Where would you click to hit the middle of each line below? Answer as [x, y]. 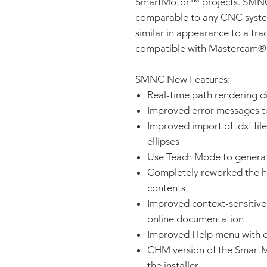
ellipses [163, 141]
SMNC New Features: [184, 79]
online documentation [195, 219]
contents [166, 188]
